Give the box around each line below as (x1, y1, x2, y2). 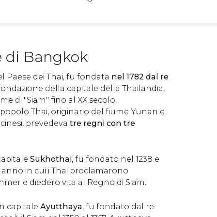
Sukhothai (30, 155, 72, 164)
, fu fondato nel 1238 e (72, 155, 159, 164)
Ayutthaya (38, 202, 82, 211)
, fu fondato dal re (82, 202, 154, 211)
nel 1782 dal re (111, 72, 169, 81)
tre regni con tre (70, 119, 135, 128)
